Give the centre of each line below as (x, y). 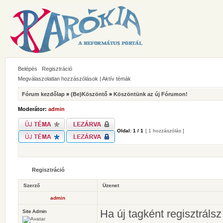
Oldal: (124, 131)
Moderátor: (33, 109)
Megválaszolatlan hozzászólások (58, 79)
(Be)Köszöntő (89, 94)
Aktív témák (116, 79)
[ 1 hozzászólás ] (165, 131)
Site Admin (35, 211)
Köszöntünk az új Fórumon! (151, 94)
